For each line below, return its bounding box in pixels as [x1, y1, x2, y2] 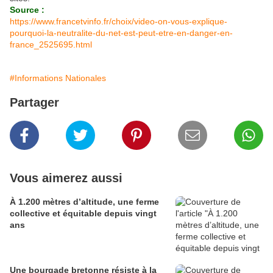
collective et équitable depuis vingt [10, 208, 157, 219]
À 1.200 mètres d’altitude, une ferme [10, 197, 159, 207]
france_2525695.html [10, 40, 92, 50]
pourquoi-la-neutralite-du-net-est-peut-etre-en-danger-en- [10, 28, 233, 38]
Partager [10, 96, 59, 110]
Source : [10, 5, 44, 15]
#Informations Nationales [10, 73, 106, 83]
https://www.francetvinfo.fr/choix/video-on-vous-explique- [10, 16, 227, 27]
